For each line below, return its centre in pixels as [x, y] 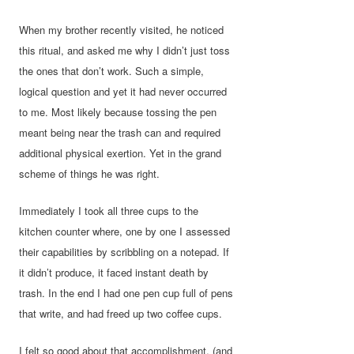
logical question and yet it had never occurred [123, 92]
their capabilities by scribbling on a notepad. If [124, 252]
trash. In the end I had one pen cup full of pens [126, 293]
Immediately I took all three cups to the [109, 211]
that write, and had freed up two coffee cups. [121, 314]
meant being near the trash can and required [120, 133]
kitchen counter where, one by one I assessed [125, 232]
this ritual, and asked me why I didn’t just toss [125, 51]
